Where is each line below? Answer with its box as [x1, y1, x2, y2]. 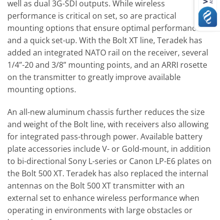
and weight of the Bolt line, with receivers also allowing [7, 119, 209, 130]
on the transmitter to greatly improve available [7, 72, 181, 83]
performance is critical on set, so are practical [7, 10, 176, 22]
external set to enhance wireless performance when [7, 192, 199, 204]
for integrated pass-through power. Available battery [7, 131, 202, 142]
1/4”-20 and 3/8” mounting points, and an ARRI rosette [7, 59, 207, 71]
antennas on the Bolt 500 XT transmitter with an [7, 180, 185, 192]
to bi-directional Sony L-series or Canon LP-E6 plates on [7, 156, 212, 167]
